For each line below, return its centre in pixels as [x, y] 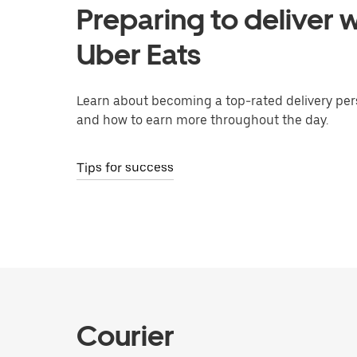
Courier [126, 335]
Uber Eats [139, 54]
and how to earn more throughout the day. [202, 120]
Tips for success [125, 167]
